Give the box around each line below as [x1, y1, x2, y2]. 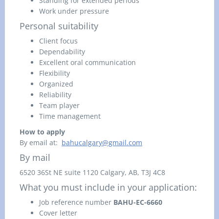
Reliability [39, 90, 71, 99]
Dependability [39, 47, 85, 56]
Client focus [39, 36, 78, 45]
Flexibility [39, 68, 70, 78]
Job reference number [39, 197, 111, 207]
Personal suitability [20, 20, 98, 32]
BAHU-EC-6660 [113, 197, 162, 207]
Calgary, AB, [100, 168, 141, 177]
